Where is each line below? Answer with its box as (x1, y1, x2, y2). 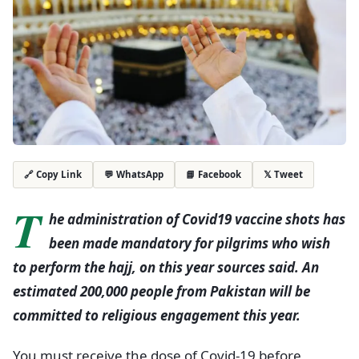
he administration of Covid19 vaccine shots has (49, 209, 345, 228)
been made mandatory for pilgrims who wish (49, 233, 330, 252)
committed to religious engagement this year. (13, 305, 301, 325)
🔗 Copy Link (24, 168, 82, 181)
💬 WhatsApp (104, 167, 163, 180)
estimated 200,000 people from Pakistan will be (13, 281, 310, 301)
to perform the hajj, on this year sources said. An (13, 257, 319, 276)
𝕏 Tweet (264, 167, 303, 180)
